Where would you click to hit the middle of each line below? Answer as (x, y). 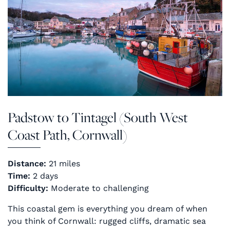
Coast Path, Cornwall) (68, 134)
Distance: (27, 163)
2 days (44, 176)
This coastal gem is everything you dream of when (108, 208)
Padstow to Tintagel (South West (98, 117)
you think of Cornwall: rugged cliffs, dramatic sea (107, 221)
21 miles (63, 163)
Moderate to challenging (99, 188)
